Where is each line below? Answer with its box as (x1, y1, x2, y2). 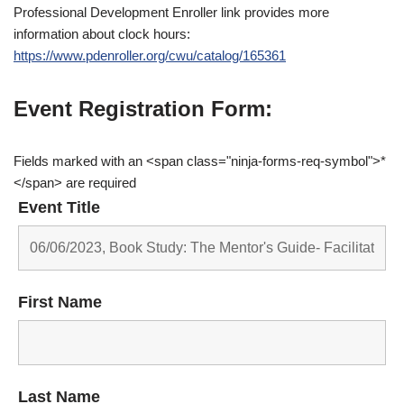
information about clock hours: (14, 25, 190, 41)
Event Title (18, 197, 100, 216)
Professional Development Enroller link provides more (14, 4, 329, 20)
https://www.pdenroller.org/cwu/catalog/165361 (14, 47, 286, 63)
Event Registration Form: (14, 96, 272, 121)
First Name (18, 292, 102, 311)
